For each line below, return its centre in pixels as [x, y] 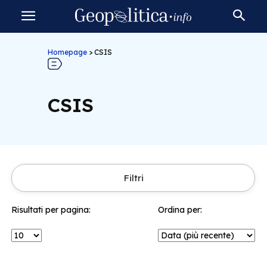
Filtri [133, 178]
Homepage [67, 52]
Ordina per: [180, 210]
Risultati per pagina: [51, 210]
